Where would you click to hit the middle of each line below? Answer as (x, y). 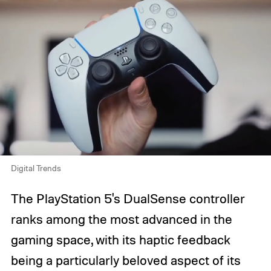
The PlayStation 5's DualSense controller (128, 198)
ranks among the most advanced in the (121, 219)
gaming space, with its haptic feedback (120, 239)
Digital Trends (36, 168)
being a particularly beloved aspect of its (126, 260)
